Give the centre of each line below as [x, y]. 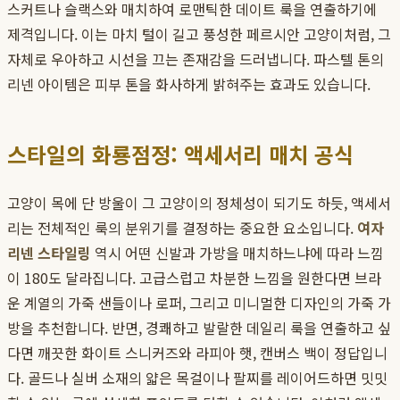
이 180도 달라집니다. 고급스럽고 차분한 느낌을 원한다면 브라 [194, 278]
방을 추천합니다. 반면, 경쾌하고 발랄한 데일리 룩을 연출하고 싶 [199, 328]
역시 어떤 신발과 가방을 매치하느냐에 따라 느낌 [237, 253]
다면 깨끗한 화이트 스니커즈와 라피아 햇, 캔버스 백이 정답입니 [197, 353]
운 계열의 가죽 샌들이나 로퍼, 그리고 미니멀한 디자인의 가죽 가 [199, 303]
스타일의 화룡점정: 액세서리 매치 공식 [180, 154]
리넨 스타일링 [49, 253]
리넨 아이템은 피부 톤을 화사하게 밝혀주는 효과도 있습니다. [189, 84]
